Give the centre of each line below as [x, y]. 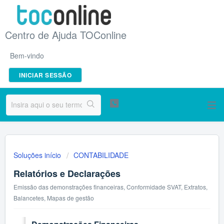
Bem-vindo [27, 55]
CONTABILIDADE [101, 155]
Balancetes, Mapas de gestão [54, 198]
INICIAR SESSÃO [45, 75]
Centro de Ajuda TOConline [66, 34]
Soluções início [38, 155]
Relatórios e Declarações [67, 173]
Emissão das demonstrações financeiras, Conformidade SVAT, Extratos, [110, 187]
